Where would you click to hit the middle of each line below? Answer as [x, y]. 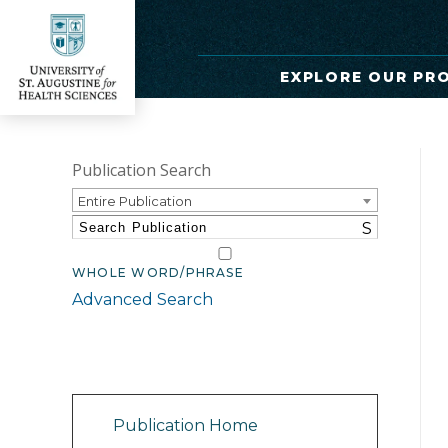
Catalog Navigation [161, 368]
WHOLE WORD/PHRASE [158, 273]
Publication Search [141, 170]
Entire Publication [135, 201]
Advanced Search [142, 299]
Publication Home [185, 425]
